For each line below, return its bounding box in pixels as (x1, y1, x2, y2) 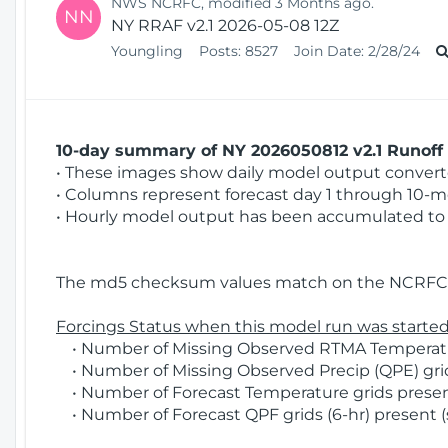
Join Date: (294, 41, 364, 60)
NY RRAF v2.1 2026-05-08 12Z (111, 15, 339, 35)
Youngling (111, 41, 187, 60)
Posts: (199, 41, 241, 60)
